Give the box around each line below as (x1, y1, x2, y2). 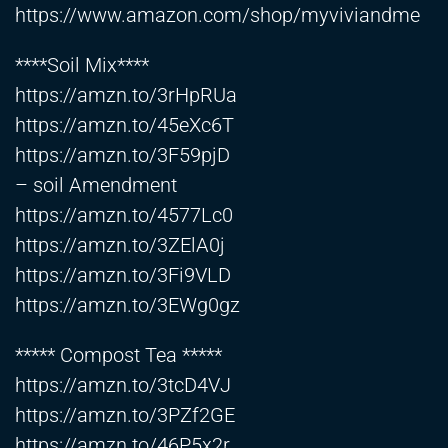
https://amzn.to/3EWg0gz (15, 293, 240, 318)
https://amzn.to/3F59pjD (15, 143, 230, 168)
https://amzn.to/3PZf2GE (15, 403, 235, 428)
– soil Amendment (15, 173, 177, 198)
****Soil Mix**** (15, 53, 149, 78)
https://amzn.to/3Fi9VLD (15, 263, 231, 288)
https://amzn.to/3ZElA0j (15, 233, 225, 258)
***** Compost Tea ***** (15, 343, 222, 368)
